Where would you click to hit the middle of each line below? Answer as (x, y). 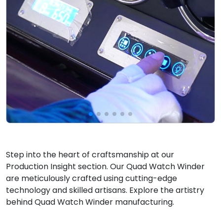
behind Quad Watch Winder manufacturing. (90, 202)
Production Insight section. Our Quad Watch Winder (105, 167)
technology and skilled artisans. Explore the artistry (105, 190)
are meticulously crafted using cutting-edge (92, 179)
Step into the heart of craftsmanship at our (90, 155)
